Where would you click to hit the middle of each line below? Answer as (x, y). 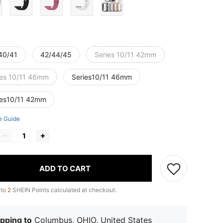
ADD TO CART (65, 168)
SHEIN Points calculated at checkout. (64, 190)
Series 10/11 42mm (125, 55)
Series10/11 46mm (102, 77)
